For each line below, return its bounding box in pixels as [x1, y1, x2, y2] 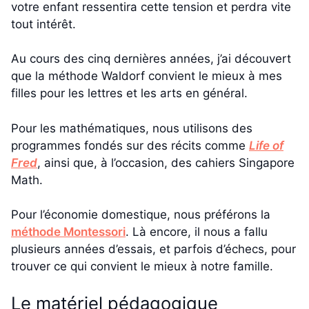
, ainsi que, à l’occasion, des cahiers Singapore [37, 155, 295, 170]
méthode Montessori [11, 225, 126, 239]
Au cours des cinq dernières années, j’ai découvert [11, 52, 291, 66]
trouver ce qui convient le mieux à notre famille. [11, 259, 273, 274]
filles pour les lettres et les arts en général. [11, 86, 248, 101]
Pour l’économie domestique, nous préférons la [11, 208, 270, 222]
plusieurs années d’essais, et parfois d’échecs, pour [11, 242, 296, 257]
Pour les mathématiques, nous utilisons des [11, 121, 252, 135]
